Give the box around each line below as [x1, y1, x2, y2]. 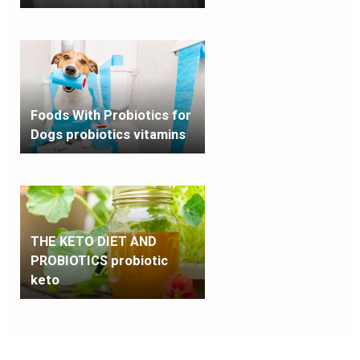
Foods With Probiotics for [30, 107, 191, 123]
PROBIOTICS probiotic [30, 252, 168, 268]
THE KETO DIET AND [30, 233, 157, 249]
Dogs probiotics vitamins [30, 126, 186, 142]
